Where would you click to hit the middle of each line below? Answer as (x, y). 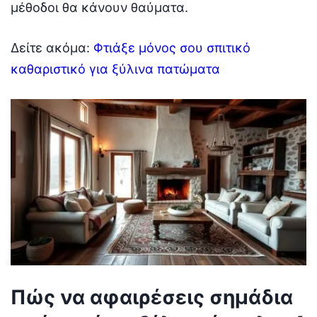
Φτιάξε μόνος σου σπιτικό (172, 48)
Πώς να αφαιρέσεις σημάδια (152, 298)
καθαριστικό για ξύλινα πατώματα (115, 69)
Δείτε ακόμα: (52, 48)
